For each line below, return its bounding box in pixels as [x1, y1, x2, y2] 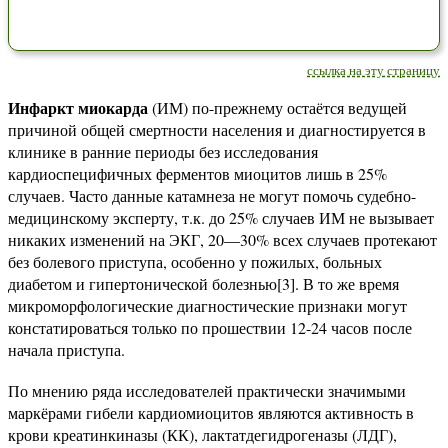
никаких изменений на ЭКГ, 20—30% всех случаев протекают [8, 229, 437, 250]
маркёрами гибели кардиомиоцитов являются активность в [8, 402, 414, 423]
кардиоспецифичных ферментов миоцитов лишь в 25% [8, 163, 387, 184]
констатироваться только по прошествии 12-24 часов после [8, 317, 412, 338]
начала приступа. [8, 339, 125, 360]
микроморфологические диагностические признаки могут [8, 295, 407, 316]
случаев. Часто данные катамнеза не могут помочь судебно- [8, 185, 416, 206]
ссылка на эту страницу [307, 61, 440, 79]
